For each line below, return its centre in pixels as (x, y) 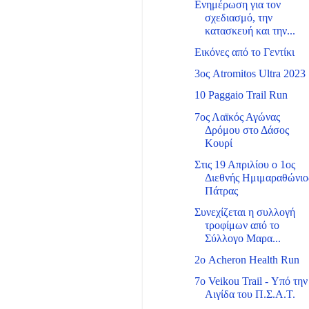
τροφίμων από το (242, 225)
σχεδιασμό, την (239, 18)
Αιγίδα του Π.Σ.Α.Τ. (250, 295)
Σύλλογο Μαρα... (243, 238)
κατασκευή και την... (250, 31)
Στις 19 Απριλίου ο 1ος (245, 165)
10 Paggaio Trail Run (241, 96)
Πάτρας (222, 191)
